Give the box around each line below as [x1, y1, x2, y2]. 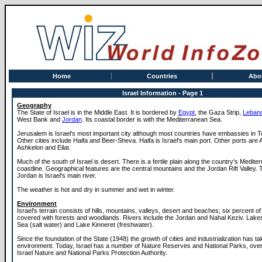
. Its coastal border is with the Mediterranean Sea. [82, 116, 222, 123]
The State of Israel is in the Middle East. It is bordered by [17, 109, 178, 116]
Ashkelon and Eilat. [17, 144, 71, 151]
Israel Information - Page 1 [122, 89, 203, 96]
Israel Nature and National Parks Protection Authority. [17, 249, 167, 256]
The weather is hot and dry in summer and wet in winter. [17, 186, 175, 193]
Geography [17, 102, 51, 109]
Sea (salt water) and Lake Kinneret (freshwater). [17, 221, 154, 228]
